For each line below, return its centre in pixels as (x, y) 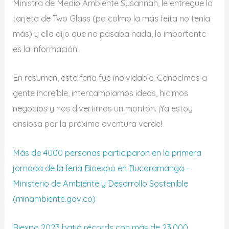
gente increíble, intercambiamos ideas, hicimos (101, 93)
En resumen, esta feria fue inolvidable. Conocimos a (110, 78)
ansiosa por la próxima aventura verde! (88, 124)
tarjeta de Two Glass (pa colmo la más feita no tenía (112, 18)
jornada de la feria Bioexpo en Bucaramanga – (102, 168)
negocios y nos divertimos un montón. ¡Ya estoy (103, 109)
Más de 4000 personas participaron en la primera (107, 153)
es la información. (47, 49)
